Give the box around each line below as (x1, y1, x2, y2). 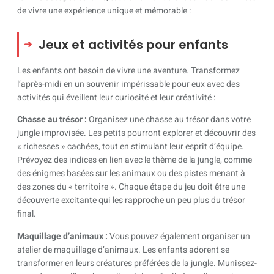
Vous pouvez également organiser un (108, 229, 250, 243)
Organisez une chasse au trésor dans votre (87, 113, 251, 127)
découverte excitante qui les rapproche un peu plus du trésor (17, 194, 245, 207)
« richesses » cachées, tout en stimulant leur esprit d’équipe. (17, 140, 244, 154)
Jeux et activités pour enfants (39, 35, 228, 53)
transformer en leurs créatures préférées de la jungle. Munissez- (17, 256, 257, 270)
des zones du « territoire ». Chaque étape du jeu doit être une (17, 180, 245, 194)
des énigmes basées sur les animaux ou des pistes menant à (17, 167, 245, 180)
